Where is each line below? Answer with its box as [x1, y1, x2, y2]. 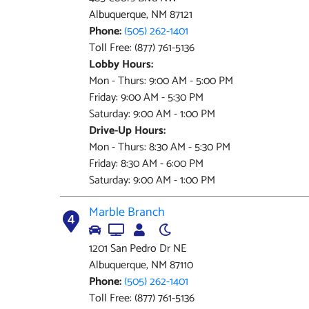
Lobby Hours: [89, 55, 153, 74]
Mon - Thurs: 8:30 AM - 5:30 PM [89, 138, 230, 157]
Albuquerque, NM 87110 [89, 256, 193, 275]
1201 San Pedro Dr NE [89, 239, 186, 258]
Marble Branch [89, 202, 165, 223]
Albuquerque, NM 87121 [89, 6, 192, 24]
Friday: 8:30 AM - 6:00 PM [89, 154, 203, 173]
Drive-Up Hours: [89, 121, 166, 140]
